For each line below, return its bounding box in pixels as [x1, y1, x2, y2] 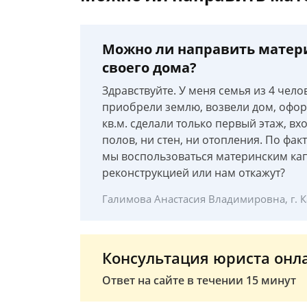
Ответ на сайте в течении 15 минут [102, 273, 296, 288]
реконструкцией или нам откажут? [102, 165, 285, 180]
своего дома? [102, 58, 197, 77]
